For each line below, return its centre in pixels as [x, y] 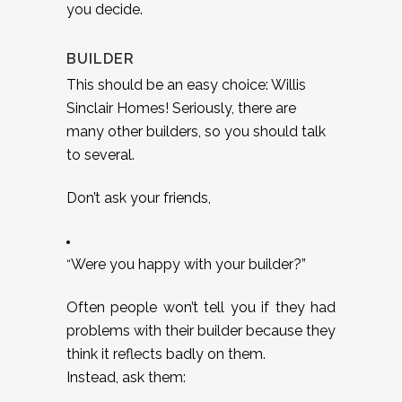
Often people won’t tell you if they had [201, 307]
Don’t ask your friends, [139, 197]
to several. [100, 154]
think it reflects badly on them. [166, 354]
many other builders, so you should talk [196, 131]
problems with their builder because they [201, 330]
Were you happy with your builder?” [188, 264]
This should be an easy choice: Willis [186, 84]
